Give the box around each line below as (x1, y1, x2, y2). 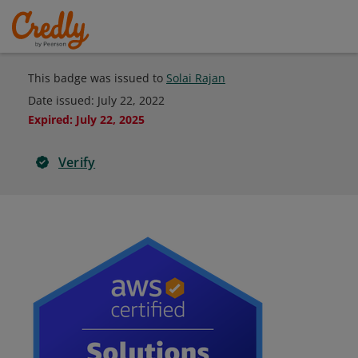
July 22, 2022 (97, 93, 165, 108)
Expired (28, 112, 70, 127)
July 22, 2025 (76, 112, 145, 127)
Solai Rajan (166, 70, 225, 86)
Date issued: (28, 93, 97, 108)
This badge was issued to (28, 70, 166, 86)
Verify (58, 153, 96, 171)
